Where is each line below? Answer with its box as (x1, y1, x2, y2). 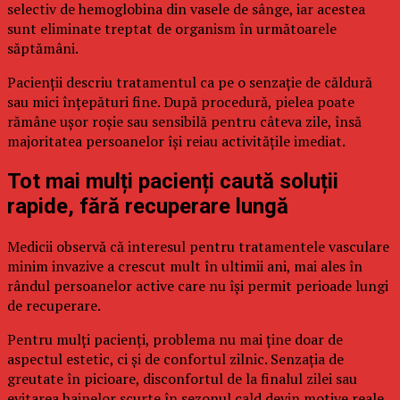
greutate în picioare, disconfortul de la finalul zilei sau (7, 369, 357, 389)
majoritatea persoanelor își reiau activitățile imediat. (7, 131, 346, 152)
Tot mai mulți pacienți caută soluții (7, 169, 338, 195)
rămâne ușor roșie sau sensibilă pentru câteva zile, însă (7, 112, 362, 132)
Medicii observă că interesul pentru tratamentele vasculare (7, 237, 389, 257)
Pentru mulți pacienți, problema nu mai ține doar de (7, 329, 343, 350)
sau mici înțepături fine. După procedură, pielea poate (7, 92, 354, 112)
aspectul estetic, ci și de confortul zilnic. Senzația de (7, 349, 344, 370)
